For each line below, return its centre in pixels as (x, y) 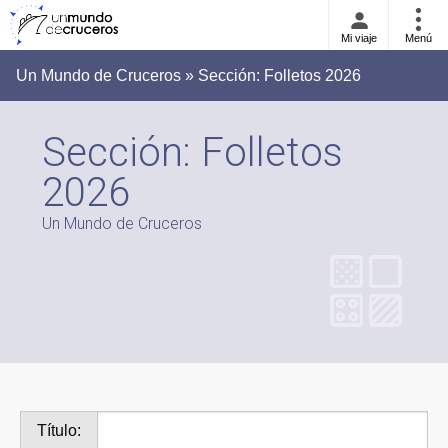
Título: (59, 430)
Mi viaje (358, 38)
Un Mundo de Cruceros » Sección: (140, 75)
